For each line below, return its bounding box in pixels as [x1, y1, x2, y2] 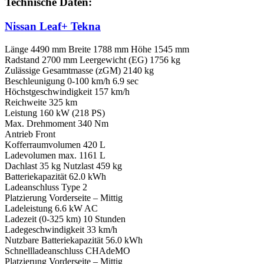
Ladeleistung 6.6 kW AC [5, 203, 98, 213]
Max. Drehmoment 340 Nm [5, 118, 108, 128]
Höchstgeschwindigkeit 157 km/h [5, 86, 130, 97]
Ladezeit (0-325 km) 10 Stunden [5, 213, 126, 224]
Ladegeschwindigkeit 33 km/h [5, 224, 117, 235]
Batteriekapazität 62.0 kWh [5, 171, 106, 181]
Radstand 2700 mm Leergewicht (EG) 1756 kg [5, 54, 180, 65]
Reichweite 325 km [5, 97, 77, 107]
